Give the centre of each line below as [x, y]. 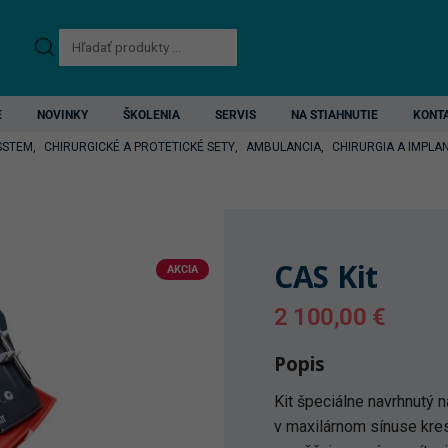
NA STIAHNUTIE [334, 115]
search [81, 72]
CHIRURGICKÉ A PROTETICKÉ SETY [139, 147]
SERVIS [235, 115]
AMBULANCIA [283, 147]
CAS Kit [326, 276]
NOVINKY [62, 115]
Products [90, 42]
